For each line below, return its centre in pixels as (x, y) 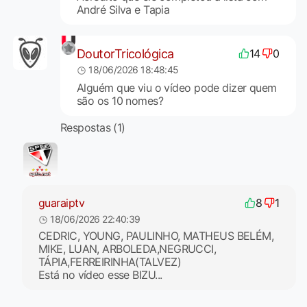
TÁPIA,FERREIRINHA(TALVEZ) (110, 262)
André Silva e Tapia (123, 10)
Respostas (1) (93, 128)
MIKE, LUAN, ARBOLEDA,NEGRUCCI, (127, 249)
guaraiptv (61, 202)
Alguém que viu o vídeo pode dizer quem (176, 88)
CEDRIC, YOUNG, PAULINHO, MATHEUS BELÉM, (156, 236)
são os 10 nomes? (120, 101)
